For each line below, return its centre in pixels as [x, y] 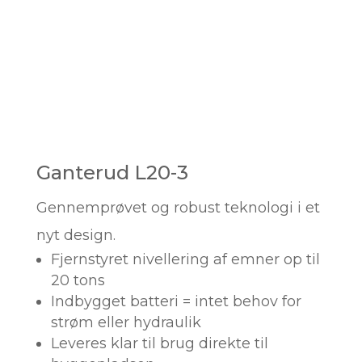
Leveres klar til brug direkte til [159, 343]
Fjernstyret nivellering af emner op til [185, 259]
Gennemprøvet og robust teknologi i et [178, 207]
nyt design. [76, 235]
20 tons [78, 280]
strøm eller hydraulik [126, 322]
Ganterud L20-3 [112, 172]
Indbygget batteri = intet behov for [176, 301]
